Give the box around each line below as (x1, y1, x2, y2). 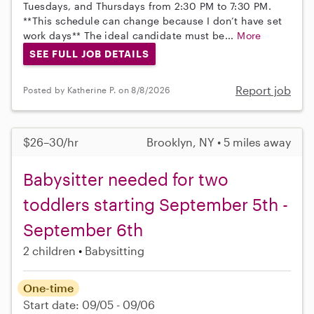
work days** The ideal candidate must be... (23, 29, 238, 42)
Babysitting (85, 243, 144, 257)
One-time (23, 280, 74, 294)
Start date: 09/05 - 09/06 (23, 297, 155, 311)
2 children (23, 243, 76, 257)
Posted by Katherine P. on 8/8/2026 (23, 85, 170, 95)
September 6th (23, 219, 143, 240)
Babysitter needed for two (23, 168, 228, 189)
